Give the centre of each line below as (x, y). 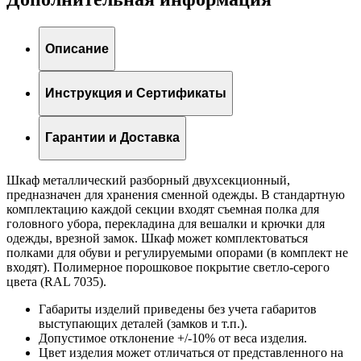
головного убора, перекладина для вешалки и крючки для (166, 223)
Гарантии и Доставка (112, 138)
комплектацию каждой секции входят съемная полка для (163, 209)
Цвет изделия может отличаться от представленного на (191, 352)
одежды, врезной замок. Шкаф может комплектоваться (157, 238)
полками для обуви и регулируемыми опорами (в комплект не (177, 252)
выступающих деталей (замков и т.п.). (143, 323)
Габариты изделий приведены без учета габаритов (178, 309)
